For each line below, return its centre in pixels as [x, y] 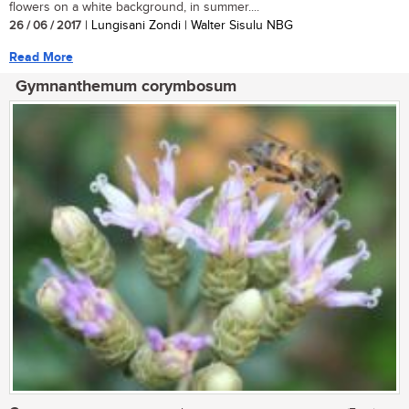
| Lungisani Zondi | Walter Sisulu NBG [187, 25]
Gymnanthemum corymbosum [126, 86]
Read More [41, 57]
